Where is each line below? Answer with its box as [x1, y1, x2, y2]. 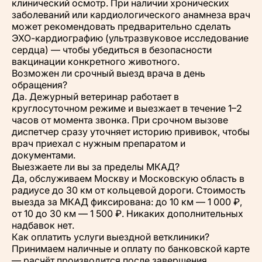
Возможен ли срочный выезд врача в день [12, 67, 205, 79]
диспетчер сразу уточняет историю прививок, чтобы [12, 125, 250, 137]
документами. [12, 149, 75, 161]
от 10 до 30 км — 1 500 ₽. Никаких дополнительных [12, 207, 243, 219]
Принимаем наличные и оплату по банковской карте [12, 242, 250, 254]
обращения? [12, 78, 67, 91]
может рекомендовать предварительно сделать [12, 20, 231, 32]
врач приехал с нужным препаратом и [12, 137, 185, 149]
